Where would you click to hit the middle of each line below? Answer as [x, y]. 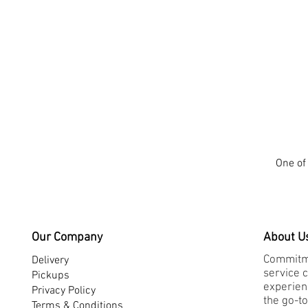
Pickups [50, 275]
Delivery [50, 260]
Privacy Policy [63, 290]
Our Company [67, 237]
